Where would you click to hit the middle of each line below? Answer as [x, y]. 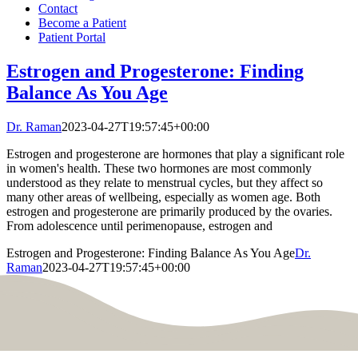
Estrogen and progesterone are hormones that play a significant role [175, 153]
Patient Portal [72, 37]
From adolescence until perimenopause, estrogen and [139, 225]
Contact [58, 8]
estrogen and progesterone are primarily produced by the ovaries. [169, 211]
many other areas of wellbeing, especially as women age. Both [163, 197]
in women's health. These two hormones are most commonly [159, 168]
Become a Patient [82, 23]
